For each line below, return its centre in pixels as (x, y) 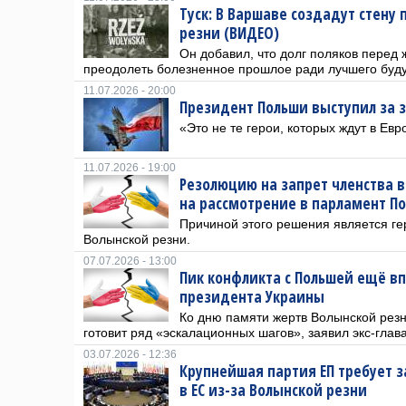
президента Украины (252, 297)
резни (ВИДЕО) (229, 33)
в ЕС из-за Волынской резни (273, 390)
